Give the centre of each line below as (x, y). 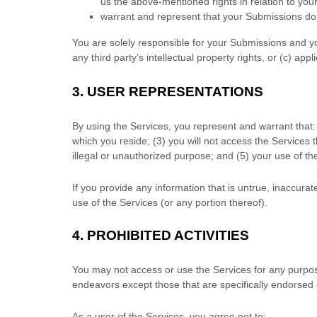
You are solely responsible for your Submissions (179, 42)
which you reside (110, 141)
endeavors (96, 284)
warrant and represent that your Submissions (201, 16)
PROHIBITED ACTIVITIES (168, 235)
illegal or (92, 156)
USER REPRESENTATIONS (175, 92)
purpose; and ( (206, 156)
